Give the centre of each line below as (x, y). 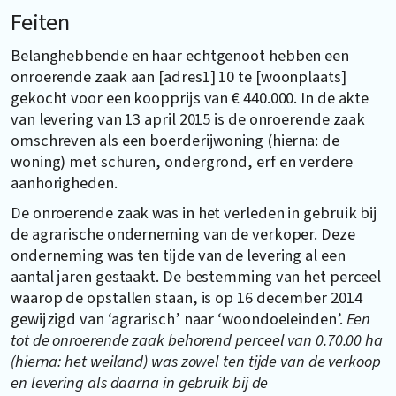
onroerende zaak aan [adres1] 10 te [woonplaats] (179, 76)
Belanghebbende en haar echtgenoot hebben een (180, 55)
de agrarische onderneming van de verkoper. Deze (183, 234)
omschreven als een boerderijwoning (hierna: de (175, 140)
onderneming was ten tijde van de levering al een (178, 255)
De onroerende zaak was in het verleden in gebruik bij (194, 213)
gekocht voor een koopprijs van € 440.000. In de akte (190, 98)
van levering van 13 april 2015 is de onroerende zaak (188, 119)
